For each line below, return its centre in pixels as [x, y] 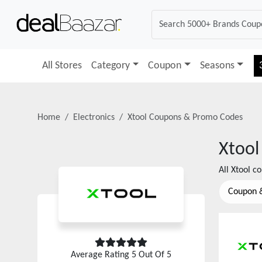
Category [111, 66]
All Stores [62, 66]
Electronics [94, 118]
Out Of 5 [154, 255]
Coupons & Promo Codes [195, 118]
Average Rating [101, 255]
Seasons [217, 66]
